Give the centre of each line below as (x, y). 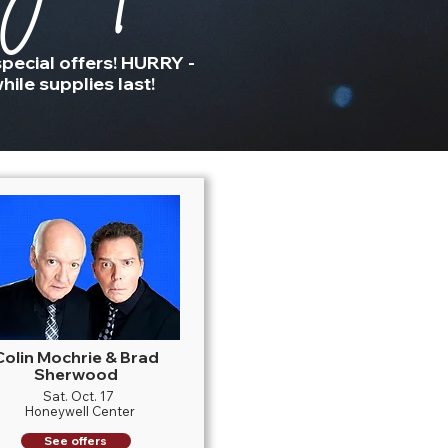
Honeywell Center (79, 411)
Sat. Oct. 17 (78, 396)
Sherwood (76, 374)
